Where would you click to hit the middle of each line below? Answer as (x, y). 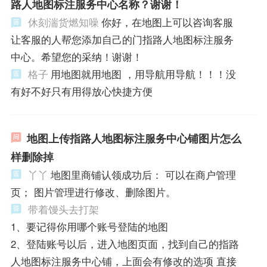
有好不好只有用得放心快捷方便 (81, 91)
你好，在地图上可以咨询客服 (167, 22)
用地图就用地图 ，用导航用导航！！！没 (143, 74)
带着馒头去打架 (63, 209)
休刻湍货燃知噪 (63, 22)
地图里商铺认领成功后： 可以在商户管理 (143, 174)
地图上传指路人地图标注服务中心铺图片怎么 (134, 138)
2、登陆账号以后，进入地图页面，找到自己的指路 (125, 243)
